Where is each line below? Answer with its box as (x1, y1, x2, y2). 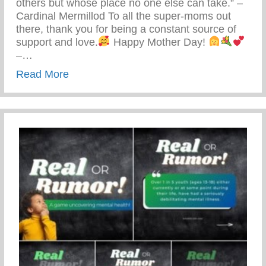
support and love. (16, 36, 98, 48)
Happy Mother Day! (110, 36, 208, 48)
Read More (16, 68, 69, 80)
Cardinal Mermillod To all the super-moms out (16, 9, 231, 22)
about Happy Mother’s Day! (68, 67, 198, 80)
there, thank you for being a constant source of (16, 23, 236, 35)
